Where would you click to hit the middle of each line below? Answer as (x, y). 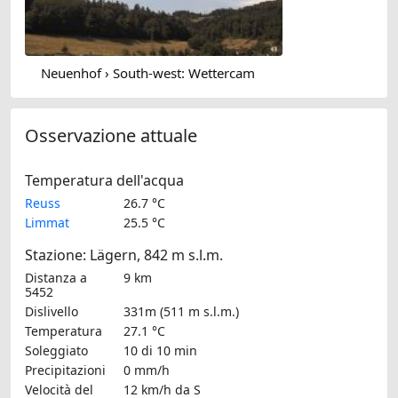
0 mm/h (147, 370)
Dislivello (52, 311)
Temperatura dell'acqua (104, 180)
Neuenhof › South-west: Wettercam (147, 73)
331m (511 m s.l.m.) (181, 311)
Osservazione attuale (111, 135)
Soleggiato (56, 350)
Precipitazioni (65, 370)
